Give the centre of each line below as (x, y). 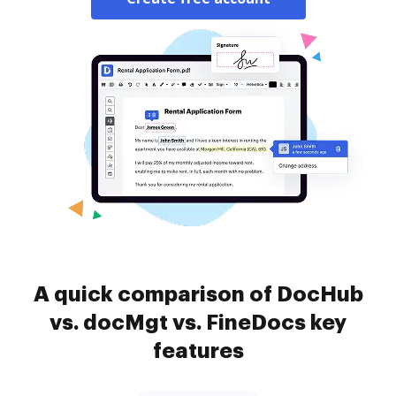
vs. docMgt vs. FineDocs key (198, 323)
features (198, 351)
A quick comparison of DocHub (198, 294)
